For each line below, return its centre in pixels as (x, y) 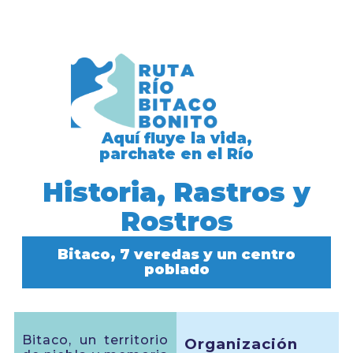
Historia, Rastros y (176, 192)
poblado (176, 269)
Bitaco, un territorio (95, 340)
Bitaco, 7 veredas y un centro (176, 255)
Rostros (176, 221)
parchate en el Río (176, 154)
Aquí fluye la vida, (176, 138)
